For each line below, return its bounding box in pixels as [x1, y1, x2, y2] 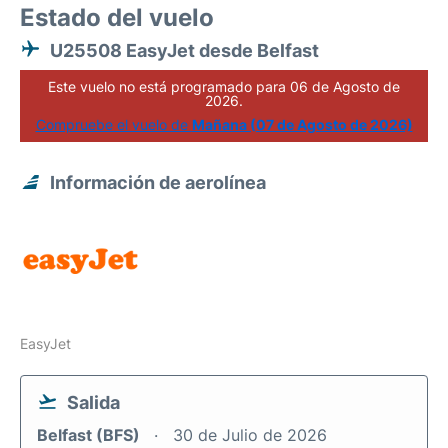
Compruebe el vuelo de [35, 116, 192, 133]
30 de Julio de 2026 [173, 425, 327, 445]
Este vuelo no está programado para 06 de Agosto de [48, 78, 400, 95]
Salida [67, 392, 120, 413]
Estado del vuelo [20, 3, 214, 32]
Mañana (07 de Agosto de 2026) [191, 116, 413, 133]
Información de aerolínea [50, 172, 266, 193]
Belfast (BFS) [37, 425, 144, 445]
